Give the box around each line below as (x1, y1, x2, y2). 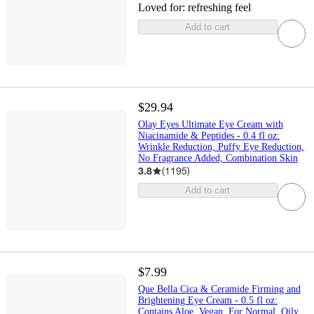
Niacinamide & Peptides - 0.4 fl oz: (137, 130, 280, 142)
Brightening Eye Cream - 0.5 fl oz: (137, 295, 278, 306)
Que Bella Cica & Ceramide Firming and (137, 284, 301, 295)
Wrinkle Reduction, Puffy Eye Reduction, (137, 142, 304, 153)
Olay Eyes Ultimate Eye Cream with (137, 119, 283, 130)
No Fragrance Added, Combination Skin (137, 153, 298, 164)
